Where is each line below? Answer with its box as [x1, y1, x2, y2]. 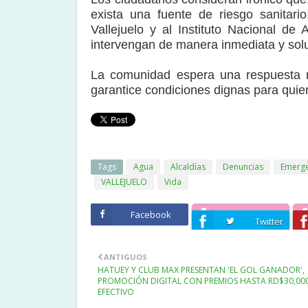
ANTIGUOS [104, 252, 147, 262]
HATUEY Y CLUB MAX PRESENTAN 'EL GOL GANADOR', [98, 264, 305, 276]
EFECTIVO [98, 286, 134, 298]
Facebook [130, 208, 171, 221]
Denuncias [223, 161, 263, 173]
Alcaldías [170, 161, 206, 173]
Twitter [254, 215, 283, 228]
